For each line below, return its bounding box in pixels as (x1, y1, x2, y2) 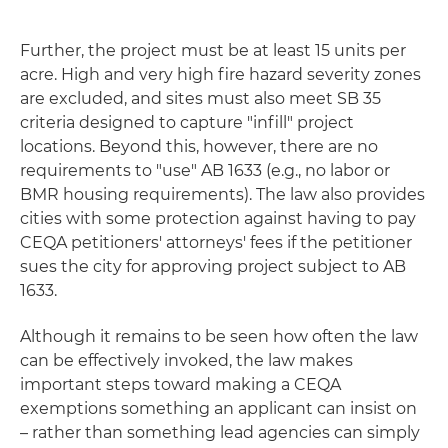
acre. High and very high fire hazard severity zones (20, 65, 421, 84)
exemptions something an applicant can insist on (20, 399, 417, 418)
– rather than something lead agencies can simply (20, 423, 420, 442)
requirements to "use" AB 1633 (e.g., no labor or (20, 161, 390, 180)
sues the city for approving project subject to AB (20, 257, 406, 276)
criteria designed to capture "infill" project (20, 113, 354, 132)
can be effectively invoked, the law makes (20, 351, 353, 370)
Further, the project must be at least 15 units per (20, 41, 406, 60)
